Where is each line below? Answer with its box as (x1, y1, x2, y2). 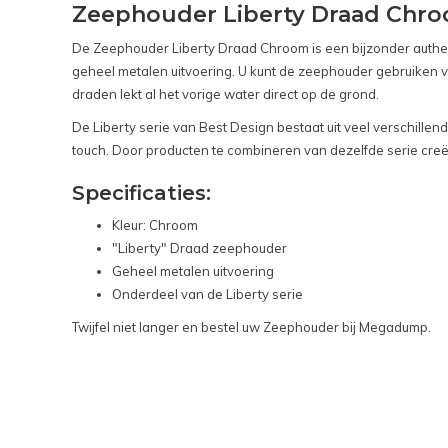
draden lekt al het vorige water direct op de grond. (72, 85, 379, 102)
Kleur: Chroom (112, 216, 198, 233)
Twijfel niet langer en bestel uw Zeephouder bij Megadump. (72, 318, 431, 335)
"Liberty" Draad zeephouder (112, 239, 287, 256)
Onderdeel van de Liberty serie (112, 285, 303, 302)
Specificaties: (72, 180, 211, 205)
